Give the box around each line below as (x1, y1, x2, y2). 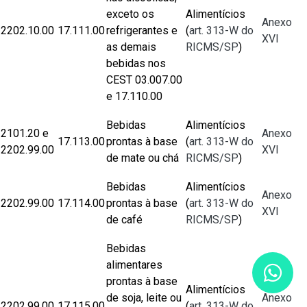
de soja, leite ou (106, 291, 182, 304)
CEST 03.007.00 (106, 73, 182, 86)
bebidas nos (106, 57, 166, 70)
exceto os (106, 8, 154, 21)
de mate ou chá (106, 151, 179, 164)
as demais (106, 40, 156, 53)
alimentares (106, 258, 162, 271)
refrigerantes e (106, 24, 177, 37)
